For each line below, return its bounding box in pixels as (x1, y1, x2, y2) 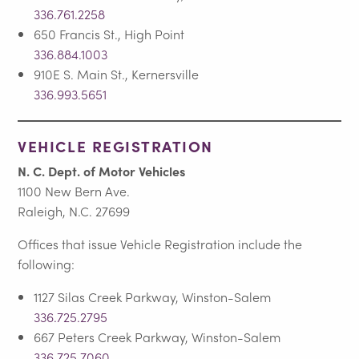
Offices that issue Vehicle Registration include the (18, 234, 303, 253)
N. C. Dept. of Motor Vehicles (18, 161, 186, 180)
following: (18, 254, 75, 273)
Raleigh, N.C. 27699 (18, 201, 131, 220)
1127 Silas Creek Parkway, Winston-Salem (34, 287, 272, 306)
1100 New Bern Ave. (18, 181, 131, 200)
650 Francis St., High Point (34, 24, 185, 43)
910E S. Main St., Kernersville (34, 64, 200, 83)
